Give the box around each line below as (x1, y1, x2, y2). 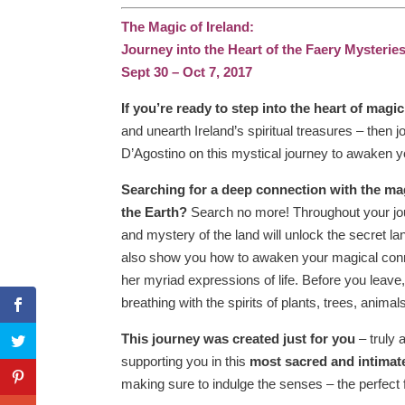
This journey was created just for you (121, 331, 356, 346)
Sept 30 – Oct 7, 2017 (121, 64, 253, 80)
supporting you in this (121, 353, 250, 369)
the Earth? (121, 204, 192, 220)
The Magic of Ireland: (121, 19, 255, 34)
